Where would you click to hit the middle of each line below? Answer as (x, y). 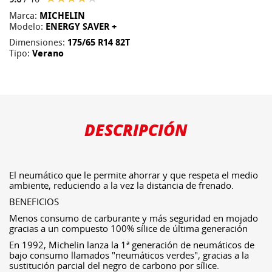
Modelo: (27, 27)
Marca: (24, 16)
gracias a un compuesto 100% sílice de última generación (128, 228)
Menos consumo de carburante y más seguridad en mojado (134, 218)
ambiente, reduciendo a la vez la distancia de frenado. (121, 185)
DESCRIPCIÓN (136, 130)
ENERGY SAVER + (81, 27)
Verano (48, 53)
